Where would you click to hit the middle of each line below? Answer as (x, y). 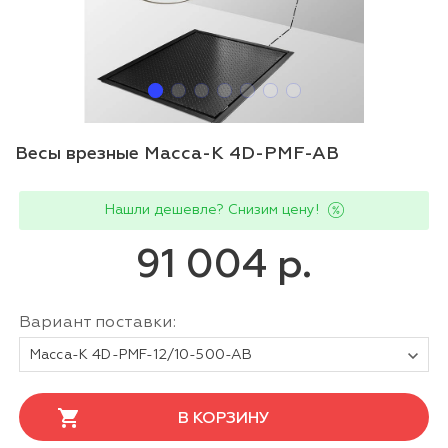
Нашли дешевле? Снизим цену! (211, 209)
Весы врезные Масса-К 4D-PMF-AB (177, 153)
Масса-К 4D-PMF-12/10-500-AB (141, 354)
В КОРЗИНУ (224, 418)
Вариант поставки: (97, 322)
